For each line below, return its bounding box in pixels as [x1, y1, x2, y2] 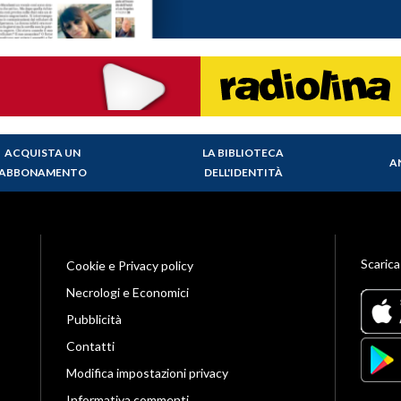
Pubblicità [65, 311, 122, 327]
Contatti [65, 337, 115, 354]
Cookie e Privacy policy [65, 257, 193, 273]
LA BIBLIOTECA [202, 145, 284, 159]
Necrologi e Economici [65, 284, 189, 300]
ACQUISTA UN [4, 145, 81, 159]
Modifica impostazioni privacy [65, 364, 228, 380]
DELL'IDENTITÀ [203, 165, 283, 179]
